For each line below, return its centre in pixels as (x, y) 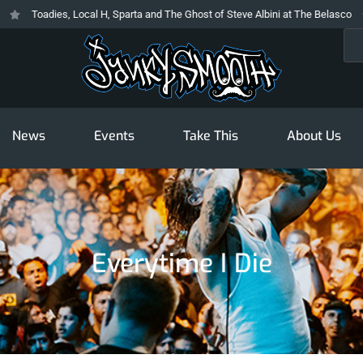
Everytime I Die (181, 264)
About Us (314, 136)
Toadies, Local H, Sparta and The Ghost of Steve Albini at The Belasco (168, 14)
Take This (210, 136)
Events (114, 136)
